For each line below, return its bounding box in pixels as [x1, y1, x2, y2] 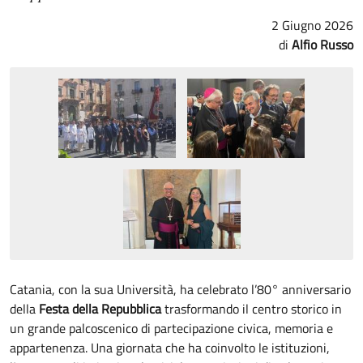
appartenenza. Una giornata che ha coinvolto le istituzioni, [10, 337, 330, 357]
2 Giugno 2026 [271, 15, 353, 35]
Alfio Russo [292, 35, 353, 54]
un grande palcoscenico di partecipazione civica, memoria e [10, 318, 333, 338]
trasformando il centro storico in [161, 298, 342, 318]
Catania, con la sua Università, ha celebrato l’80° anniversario [10, 279, 351, 299]
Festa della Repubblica [39, 298, 161, 318]
